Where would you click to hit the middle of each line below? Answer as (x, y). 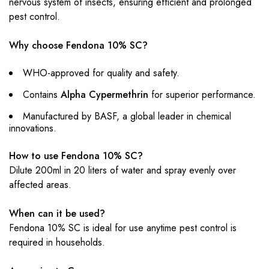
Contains (42, 95)
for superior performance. (202, 95)
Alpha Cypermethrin (104, 95)
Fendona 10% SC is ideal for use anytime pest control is (123, 228)
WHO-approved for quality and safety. (101, 73)
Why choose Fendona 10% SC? (78, 45)
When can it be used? (57, 213)
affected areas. (40, 185)
